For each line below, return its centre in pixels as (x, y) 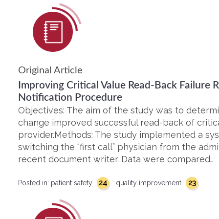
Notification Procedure (70, 98)
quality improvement (150, 183)
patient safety (73, 183)
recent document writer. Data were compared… (116, 159)
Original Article (50, 70)
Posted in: (34, 183)
